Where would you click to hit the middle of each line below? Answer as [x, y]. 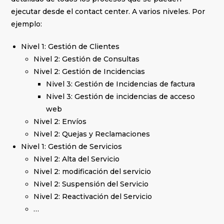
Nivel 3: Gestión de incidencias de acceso [121, 97]
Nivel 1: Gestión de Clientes [70, 47]
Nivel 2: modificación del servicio [92, 172]
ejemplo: [27, 24]
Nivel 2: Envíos [60, 122]
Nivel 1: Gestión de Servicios [72, 147]
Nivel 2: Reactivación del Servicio [93, 197]
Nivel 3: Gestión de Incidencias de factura [121, 84]
